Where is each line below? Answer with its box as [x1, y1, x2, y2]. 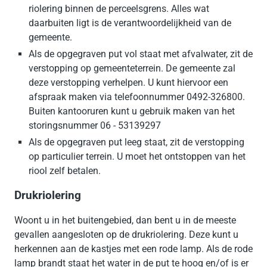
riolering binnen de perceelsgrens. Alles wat [29, 3, 209, 15]
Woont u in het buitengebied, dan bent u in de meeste [14, 214, 236, 226]
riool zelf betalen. [29, 165, 101, 177]
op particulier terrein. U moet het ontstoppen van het [29, 151, 246, 163]
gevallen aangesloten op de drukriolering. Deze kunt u [14, 228, 238, 240]
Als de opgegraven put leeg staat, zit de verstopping [29, 136, 244, 148]
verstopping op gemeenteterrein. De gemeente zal [29, 63, 235, 74]
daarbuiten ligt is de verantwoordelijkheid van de [29, 17, 231, 29]
